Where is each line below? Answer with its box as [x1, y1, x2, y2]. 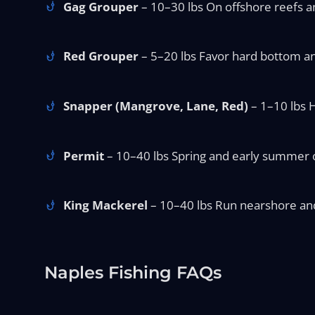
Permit [63, 147, 105, 164]
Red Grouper [63, 48, 139, 65]
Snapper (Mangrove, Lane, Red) [63, 98, 249, 115]
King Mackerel [63, 197, 148, 214]
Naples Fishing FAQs [44, 262, 221, 283]
